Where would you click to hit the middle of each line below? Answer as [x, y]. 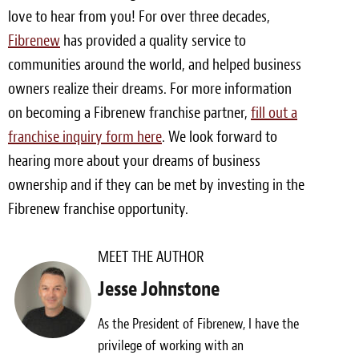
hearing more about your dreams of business [134, 160]
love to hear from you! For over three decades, [139, 16]
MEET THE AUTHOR [151, 256]
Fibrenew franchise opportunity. [98, 208]
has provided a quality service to [153, 40]
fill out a [274, 112]
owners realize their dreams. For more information [150, 88]
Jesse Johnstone [159, 289]
